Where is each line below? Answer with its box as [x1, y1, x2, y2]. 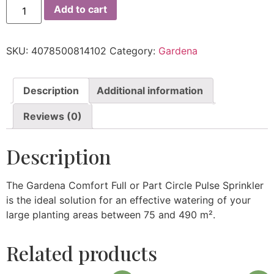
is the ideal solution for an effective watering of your [6, 193, 251, 206]
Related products [6, 239, 157, 266]
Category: [109, 44, 158, 57]
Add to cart [54, 2, 108, 15]
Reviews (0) [23, 109, 82, 122]
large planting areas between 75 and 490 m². [6, 208, 215, 221]
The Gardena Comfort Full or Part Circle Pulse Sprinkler [6, 179, 264, 191]
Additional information [97, 84, 203, 97]
